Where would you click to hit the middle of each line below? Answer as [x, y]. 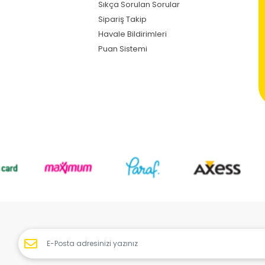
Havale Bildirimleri [133, 34]
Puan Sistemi [123, 49]
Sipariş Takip [123, 19]
